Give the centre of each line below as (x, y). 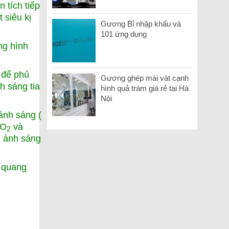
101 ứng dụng (124, 34)
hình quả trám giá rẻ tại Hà (145, 88)
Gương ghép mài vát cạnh (145, 78)
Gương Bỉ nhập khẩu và (141, 24)
